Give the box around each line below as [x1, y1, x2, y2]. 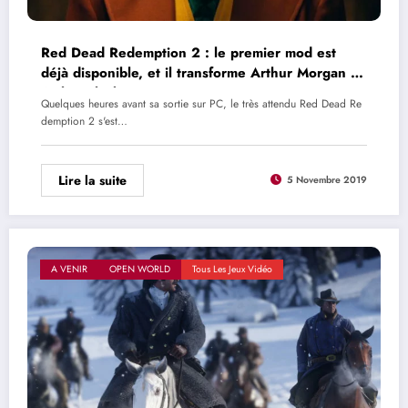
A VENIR [51, 261, 87, 276]
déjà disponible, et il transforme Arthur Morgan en [41, 62, 367, 83]
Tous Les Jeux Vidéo [192, 261, 272, 276]
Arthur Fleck [41, 82, 121, 103]
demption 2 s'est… [41, 112, 127, 129]
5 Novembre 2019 [287, 173, 367, 188]
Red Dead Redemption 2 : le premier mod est [41, 42, 336, 63]
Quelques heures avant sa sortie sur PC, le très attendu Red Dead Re [41, 95, 362, 112]
